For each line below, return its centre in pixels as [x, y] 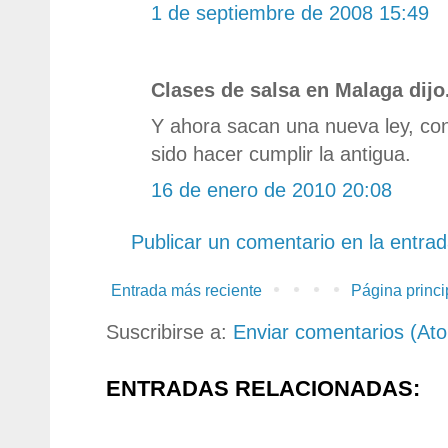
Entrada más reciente [186, 290]
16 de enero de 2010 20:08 [271, 189]
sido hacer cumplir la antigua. [281, 153]
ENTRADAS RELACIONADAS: [263, 388]
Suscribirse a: [169, 331]
